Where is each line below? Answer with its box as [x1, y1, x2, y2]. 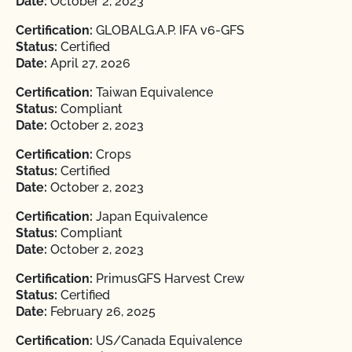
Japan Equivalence [93, 209, 207, 224]
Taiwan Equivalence [93, 85, 213, 100]
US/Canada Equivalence [93, 333, 242, 348]
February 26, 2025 [47, 304, 156, 319]
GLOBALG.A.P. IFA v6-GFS [93, 23, 244, 38]
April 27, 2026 [47, 56, 130, 71]
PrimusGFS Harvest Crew [93, 271, 244, 286]
